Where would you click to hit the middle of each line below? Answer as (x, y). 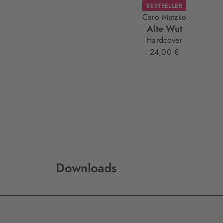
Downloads (86, 168)
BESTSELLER (164, 6)
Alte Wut (164, 29)
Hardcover (164, 40)
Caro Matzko (164, 17)
